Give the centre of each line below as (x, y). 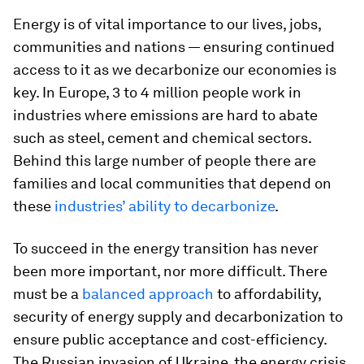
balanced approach (148, 294)
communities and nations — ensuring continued (174, 47)
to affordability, (267, 294)
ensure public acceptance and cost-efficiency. (170, 339)
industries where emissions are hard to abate (165, 115)
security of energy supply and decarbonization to (178, 316)
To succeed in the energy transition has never (166, 248)
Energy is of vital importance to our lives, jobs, (167, 24)
